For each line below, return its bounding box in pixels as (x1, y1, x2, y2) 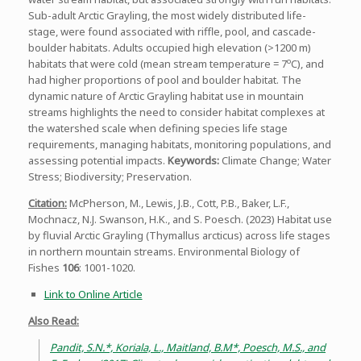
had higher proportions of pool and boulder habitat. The (28, 72, 301, 87)
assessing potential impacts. (28, 152, 168, 168)
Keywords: (168, 152, 222, 168)
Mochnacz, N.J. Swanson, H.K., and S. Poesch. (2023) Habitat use (28, 211, 332, 226)
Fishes (28, 259, 62, 275)
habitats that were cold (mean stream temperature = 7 (28, 56, 287, 71)
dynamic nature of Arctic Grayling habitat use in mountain (28, 88, 304, 103)
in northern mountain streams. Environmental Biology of (28, 243, 300, 259)
